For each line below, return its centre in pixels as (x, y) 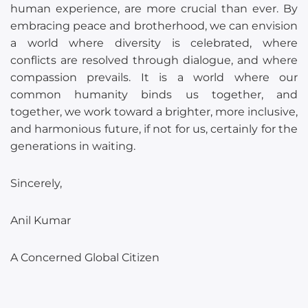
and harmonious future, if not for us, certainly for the (154, 129)
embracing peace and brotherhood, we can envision (154, 25)
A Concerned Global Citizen (85, 258)
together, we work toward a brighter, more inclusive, (154, 111)
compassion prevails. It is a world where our (154, 77)
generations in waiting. (73, 146)
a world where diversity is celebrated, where (154, 43)
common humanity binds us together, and (154, 94)
